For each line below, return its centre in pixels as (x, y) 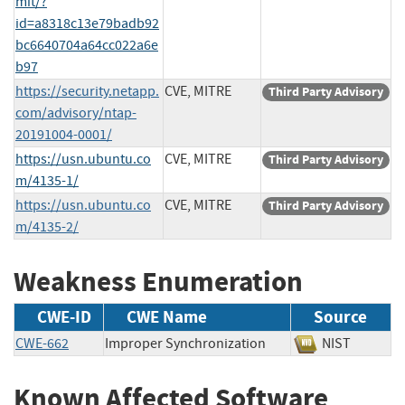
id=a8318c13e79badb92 (87, 23)
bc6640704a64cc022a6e (87, 45)
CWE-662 (42, 344)
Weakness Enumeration (158, 281)
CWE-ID (64, 317)
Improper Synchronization (185, 344)
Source (340, 317)
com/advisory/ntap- (76, 113)
